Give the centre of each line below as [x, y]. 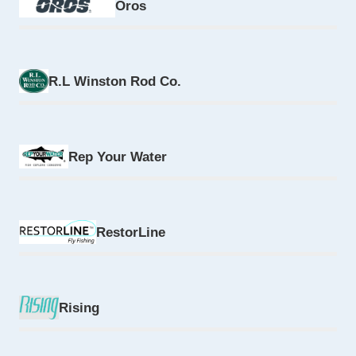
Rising [79, 307]
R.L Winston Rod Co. [115, 81]
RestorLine [130, 232]
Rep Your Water [117, 156]
